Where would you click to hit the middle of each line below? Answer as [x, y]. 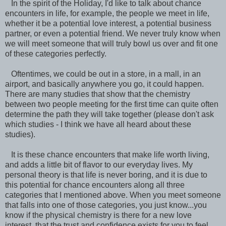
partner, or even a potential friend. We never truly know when [113, 33]
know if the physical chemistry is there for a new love [98, 215]
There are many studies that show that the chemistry [98, 94]
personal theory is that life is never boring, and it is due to [106, 175]
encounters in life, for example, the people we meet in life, [107, 13]
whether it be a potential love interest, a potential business [108, 23]
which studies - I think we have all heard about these [98, 124]
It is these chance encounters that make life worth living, [107, 154]
